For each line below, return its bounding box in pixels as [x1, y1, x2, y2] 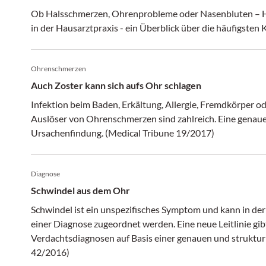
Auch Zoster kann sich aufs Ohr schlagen [31, 80, 201, 91]
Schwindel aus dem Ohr [31, 185, 130, 196]
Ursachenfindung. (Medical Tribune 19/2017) [31, 127, 214, 138]
